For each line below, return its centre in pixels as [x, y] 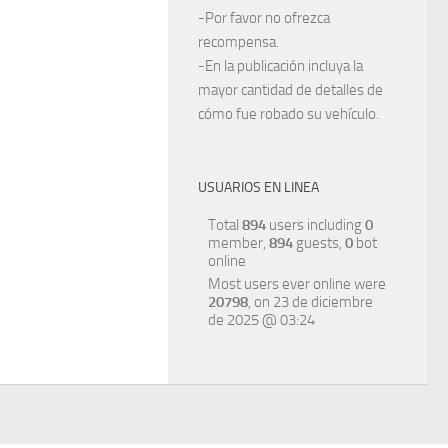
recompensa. [238, 42]
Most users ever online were [297, 284]
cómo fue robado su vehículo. [288, 114]
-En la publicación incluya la [280, 66]
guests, [319, 243]
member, [238, 243]
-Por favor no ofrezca [264, 18]
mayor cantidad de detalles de [290, 90]
